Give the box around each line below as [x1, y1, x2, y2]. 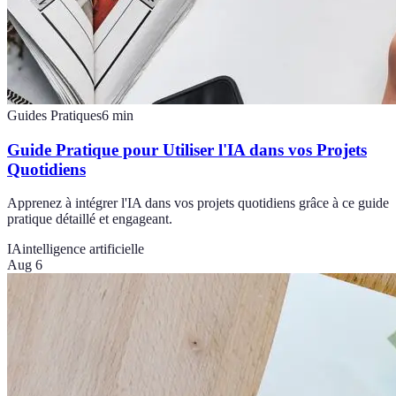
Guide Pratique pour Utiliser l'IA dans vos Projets [7, 140, 367, 159]
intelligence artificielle [22, 241, 144, 257]
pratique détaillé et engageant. [7, 211, 172, 227]
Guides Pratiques [7, 107, 102, 123]
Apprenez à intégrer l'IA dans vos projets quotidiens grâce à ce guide [7, 195, 389, 211]
